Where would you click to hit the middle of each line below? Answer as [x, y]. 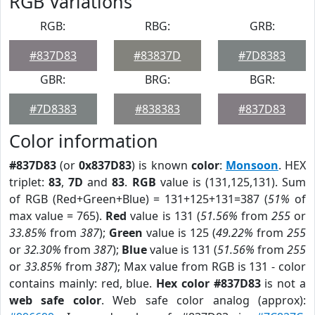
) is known [161, 165]
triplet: [29, 182]
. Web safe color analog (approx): [204, 300]
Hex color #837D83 [208, 283]
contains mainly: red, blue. [83, 283]
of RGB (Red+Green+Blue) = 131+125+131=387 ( [139, 199]
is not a [283, 283]
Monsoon [252, 165]
